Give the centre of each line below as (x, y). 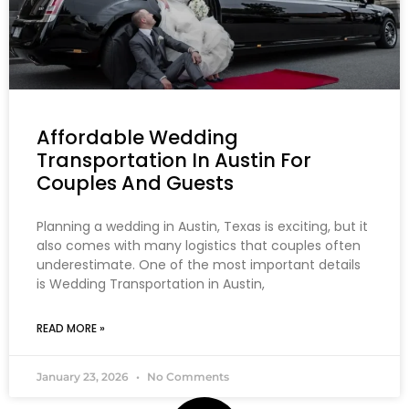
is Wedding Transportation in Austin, (151, 284)
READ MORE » (71, 328)
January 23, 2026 (84, 377)
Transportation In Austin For (174, 160)
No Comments (187, 377)
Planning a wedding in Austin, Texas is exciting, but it (202, 226)
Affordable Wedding (137, 137)
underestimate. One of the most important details (199, 265)
